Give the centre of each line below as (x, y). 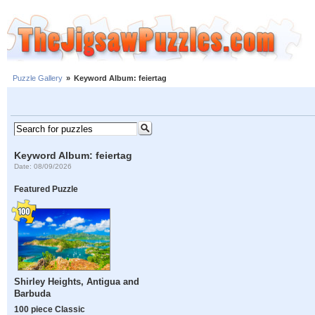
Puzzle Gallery (38, 78)
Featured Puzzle (46, 189)
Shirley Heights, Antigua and (77, 282)
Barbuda (33, 294)
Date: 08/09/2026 (43, 166)
